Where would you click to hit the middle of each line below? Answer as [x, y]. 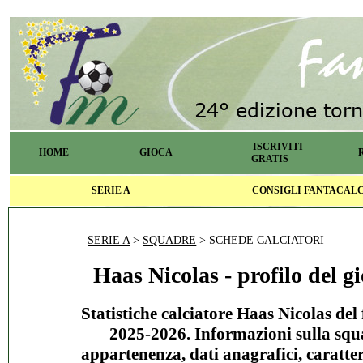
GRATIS [270, 159]
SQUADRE [170, 240]
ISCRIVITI [278, 147]
